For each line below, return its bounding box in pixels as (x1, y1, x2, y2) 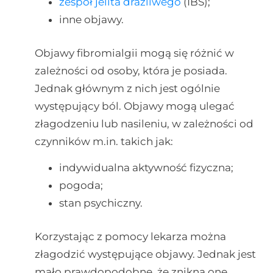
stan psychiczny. (58, 197, 143, 210)
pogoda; (58, 179, 103, 192)
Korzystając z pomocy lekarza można (34, 230, 226, 243)
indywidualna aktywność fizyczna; (58, 161, 233, 174)
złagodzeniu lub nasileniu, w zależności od (34, 117, 253, 130)
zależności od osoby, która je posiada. (34, 64, 227, 77)
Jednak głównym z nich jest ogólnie (34, 82, 220, 94)
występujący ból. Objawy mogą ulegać (34, 99, 235, 112)
